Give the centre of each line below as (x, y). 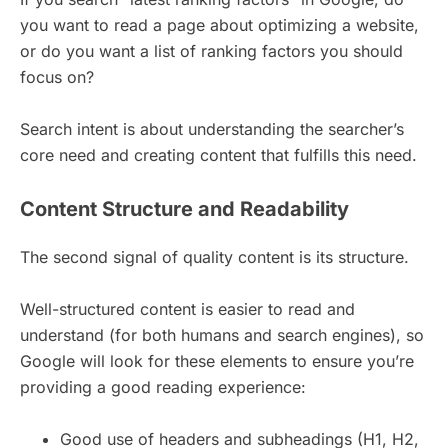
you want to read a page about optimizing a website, (219, 24)
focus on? (57, 76)
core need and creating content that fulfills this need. (218, 154)
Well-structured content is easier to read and (187, 308)
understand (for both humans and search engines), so (222, 334)
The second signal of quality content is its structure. (217, 256)
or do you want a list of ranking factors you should (211, 50)
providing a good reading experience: (163, 386)
